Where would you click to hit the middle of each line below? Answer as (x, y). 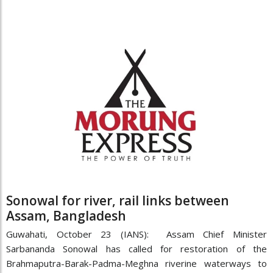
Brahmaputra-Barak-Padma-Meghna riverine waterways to (136, 264)
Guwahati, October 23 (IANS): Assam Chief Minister (136, 234)
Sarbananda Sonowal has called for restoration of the (136, 249)
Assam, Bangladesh (66, 216)
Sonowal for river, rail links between (118, 201)
